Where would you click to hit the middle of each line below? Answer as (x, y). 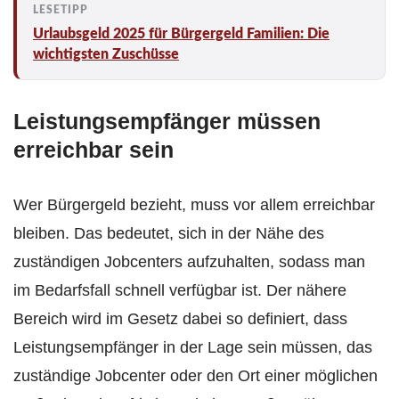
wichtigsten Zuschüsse (106, 55)
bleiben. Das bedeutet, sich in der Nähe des (169, 234)
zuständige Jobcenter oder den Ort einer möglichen (195, 376)
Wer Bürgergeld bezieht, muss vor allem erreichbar (194, 205)
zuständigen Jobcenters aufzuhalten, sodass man (189, 262)
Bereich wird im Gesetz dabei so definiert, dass (180, 319)
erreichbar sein (94, 150)
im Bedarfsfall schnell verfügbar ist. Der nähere (180, 291)
